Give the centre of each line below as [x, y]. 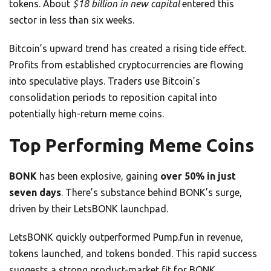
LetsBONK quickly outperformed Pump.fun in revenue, [126, 237]
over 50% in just [198, 176]
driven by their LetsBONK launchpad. [89, 209]
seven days [35, 193]
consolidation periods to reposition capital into [113, 98]
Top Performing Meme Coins [132, 145]
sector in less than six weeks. [72, 20]
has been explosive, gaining [99, 176]
